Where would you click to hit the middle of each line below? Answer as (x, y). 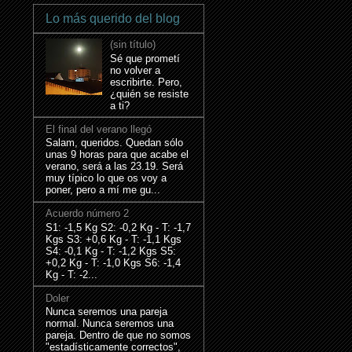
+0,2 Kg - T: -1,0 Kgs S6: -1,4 (113, 262)
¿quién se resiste (150, 93)
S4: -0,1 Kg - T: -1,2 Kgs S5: (111, 251)
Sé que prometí (145, 58)
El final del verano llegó (99, 129)
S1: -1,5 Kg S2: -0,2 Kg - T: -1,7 (118, 227)
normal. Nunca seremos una (110, 324)
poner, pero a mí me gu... (103, 190)
